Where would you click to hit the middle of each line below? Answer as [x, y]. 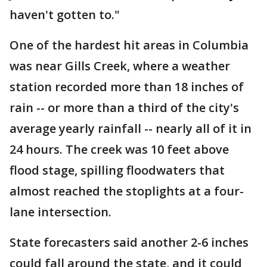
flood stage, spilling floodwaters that [117, 170]
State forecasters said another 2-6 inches [129, 242]
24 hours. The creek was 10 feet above [119, 149]
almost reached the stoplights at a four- [127, 191]
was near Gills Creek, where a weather [120, 66]
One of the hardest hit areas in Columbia [129, 45]
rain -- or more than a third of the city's [124, 108]
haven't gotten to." [65, 15]
